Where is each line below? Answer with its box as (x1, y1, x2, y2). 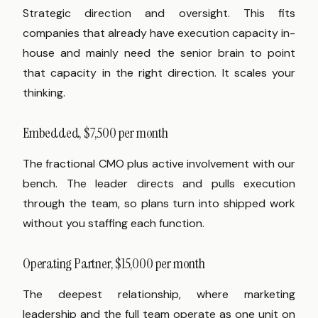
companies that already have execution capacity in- (23, 26, 295, 41)
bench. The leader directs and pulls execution (23, 176, 295, 192)
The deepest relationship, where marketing (23, 287, 295, 302)
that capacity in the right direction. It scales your (23, 65, 295, 81)
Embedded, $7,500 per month (23, 124, 168, 143)
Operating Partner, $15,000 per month (23, 254, 205, 273)
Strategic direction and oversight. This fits (23, 6, 295, 21)
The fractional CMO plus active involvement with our (23, 156, 295, 172)
